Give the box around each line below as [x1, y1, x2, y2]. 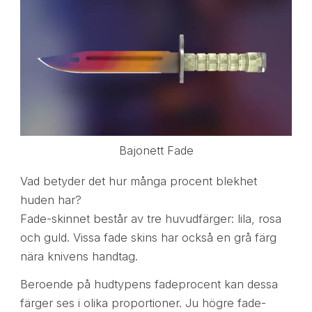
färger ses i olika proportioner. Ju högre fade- [19, 295, 266, 310]
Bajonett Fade [118, 143, 194, 158]
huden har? [19, 192, 81, 207]
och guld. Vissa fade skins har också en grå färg [19, 230, 276, 244]
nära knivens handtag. [19, 249, 138, 263]
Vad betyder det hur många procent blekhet [19, 173, 257, 188]
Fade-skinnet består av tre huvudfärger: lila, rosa [19, 211, 281, 226]
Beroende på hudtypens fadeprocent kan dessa [19, 276, 278, 291]
